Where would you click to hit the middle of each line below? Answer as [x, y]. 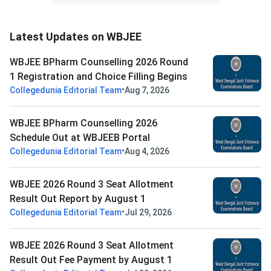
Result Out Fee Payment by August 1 [91, 260]
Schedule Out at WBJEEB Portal [80, 138]
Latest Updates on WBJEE [76, 37]
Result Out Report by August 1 [78, 199]
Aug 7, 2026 [147, 90]
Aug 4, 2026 [147, 152]
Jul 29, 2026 [148, 213]
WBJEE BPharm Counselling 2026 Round [99, 62]
